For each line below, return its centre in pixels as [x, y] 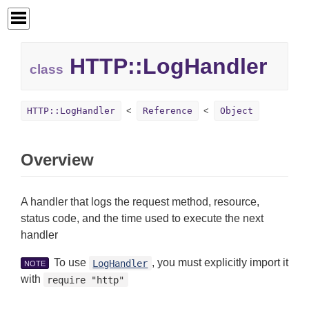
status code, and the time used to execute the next [142, 219]
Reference [168, 111]
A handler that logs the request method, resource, [140, 202]
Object [237, 111]
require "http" [86, 280]
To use [70, 263]
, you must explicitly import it [220, 263]
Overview [57, 160]
